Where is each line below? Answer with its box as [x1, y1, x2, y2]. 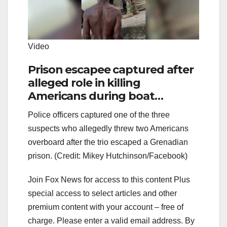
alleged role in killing [28, 76, 140, 90]
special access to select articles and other [28, 189, 177, 198]
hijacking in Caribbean [28, 102, 149, 117]
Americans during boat [28, 89, 155, 103]
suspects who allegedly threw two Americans [28, 124, 188, 133]
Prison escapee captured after [28, 63, 194, 77]
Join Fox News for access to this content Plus [28, 175, 190, 184]
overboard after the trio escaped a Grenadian [28, 138, 188, 147]
